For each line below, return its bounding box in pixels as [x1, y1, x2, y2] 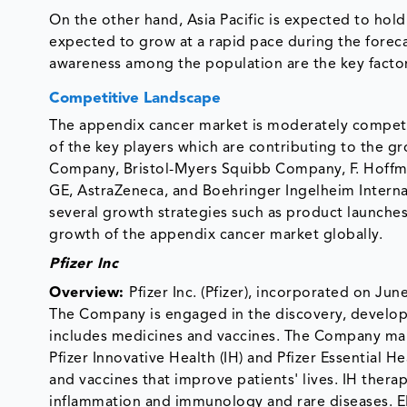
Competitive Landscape [49, 90, 222, 106]
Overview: [49, 285, 130, 301]
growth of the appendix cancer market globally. [49, 227, 400, 243]
